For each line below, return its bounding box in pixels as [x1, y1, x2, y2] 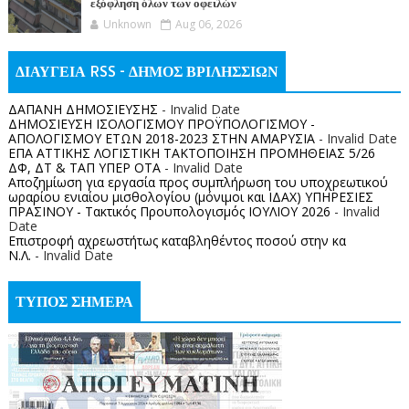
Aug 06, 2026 [174, 16, 242, 32]
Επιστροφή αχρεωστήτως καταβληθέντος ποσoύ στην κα [7, 231, 346, 249]
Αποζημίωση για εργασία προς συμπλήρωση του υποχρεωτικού [7, 173, 388, 191]
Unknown [102, 16, 152, 32]
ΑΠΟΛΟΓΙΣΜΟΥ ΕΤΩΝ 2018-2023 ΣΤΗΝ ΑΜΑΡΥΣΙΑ [7, 129, 315, 147]
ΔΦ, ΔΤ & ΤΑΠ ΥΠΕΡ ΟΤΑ [7, 158, 161, 176]
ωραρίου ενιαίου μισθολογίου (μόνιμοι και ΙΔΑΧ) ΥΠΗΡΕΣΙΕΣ [7, 187, 373, 205]
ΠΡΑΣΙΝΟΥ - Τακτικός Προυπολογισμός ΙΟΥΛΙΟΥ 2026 [7, 202, 330, 220]
